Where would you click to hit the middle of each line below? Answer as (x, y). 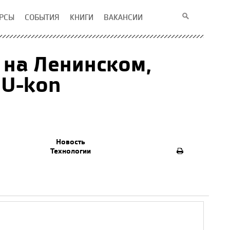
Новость (70, 142)
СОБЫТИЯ (42, 17)
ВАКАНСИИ (123, 17)
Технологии (70, 151)
